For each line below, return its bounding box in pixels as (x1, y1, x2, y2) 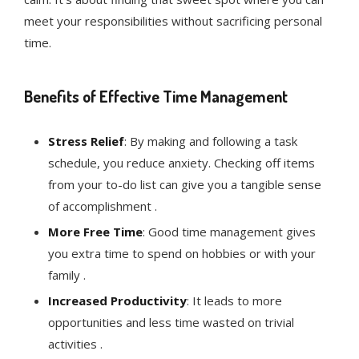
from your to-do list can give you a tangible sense (48, 176, 321, 193)
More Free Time (48, 224, 143, 240)
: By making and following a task (124, 133, 297, 150)
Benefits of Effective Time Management (24, 86, 288, 107)
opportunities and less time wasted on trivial (48, 314, 294, 331)
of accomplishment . (48, 198, 157, 215)
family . (48, 267, 86, 284)
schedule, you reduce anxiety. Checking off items (48, 155, 315, 171)
